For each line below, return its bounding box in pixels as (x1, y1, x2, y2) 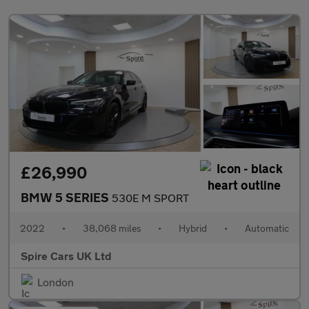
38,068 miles (82, 222, 141, 235)
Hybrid (179, 222, 208, 235)
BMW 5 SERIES (21, 190, 112, 206)
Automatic (244, 222, 289, 235)
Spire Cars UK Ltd (21, 249, 112, 263)
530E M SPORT (112, 191, 189, 205)
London (37, 275, 74, 289)
